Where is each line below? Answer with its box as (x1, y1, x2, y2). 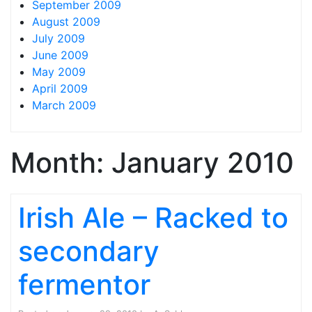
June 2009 (32, 48, 88, 62)
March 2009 (32, 98, 96, 112)
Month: (10, 146, 111, 180)
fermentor (18, 267, 150, 302)
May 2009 (32, 65, 86, 79)
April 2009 (32, 81, 88, 95)
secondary (18, 234, 159, 268)
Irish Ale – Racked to (18, 201, 288, 235)
